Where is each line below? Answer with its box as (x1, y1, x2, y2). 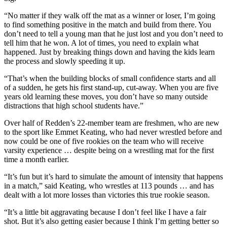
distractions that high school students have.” (4, 101, 143, 110)
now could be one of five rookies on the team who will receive (4, 136, 204, 145)
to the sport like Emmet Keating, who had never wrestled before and (4, 127, 222, 136)
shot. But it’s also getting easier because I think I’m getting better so (4, 216, 219, 225)
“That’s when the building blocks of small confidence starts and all (4, 73, 216, 83)
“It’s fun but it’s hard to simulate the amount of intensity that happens (4, 172, 223, 181)
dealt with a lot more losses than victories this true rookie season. (4, 190, 210, 199)
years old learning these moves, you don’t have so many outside (4, 92, 208, 101)
